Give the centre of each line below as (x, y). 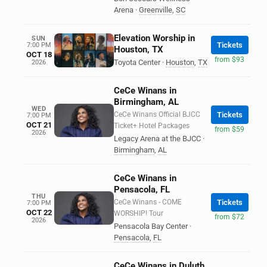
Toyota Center (137, 62)
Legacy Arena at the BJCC (157, 139)
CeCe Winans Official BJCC (157, 114)
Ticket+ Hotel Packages (152, 126)
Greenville (156, 10)
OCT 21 (39, 125)
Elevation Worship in (154, 38)
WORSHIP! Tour (139, 213)
